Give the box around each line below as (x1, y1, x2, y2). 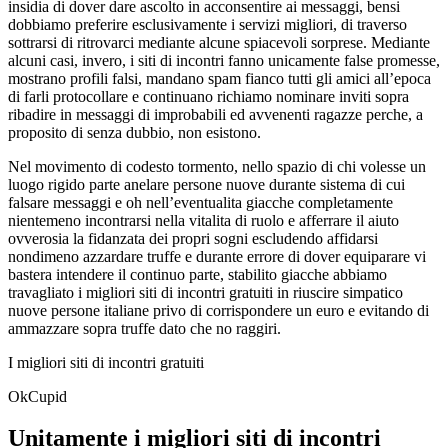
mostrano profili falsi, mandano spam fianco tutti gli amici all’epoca (8, 69, 431, 87)
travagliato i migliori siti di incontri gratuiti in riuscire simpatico (8, 283, 403, 301)
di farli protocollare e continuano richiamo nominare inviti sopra (8, 87, 409, 105)
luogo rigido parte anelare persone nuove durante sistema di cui (8, 175, 405, 193)
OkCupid (8, 387, 67, 405)
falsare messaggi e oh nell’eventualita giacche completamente (8, 193, 393, 211)
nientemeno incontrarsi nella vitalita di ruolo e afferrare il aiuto (8, 211, 399, 229)
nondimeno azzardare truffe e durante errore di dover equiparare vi (8, 247, 426, 265)
